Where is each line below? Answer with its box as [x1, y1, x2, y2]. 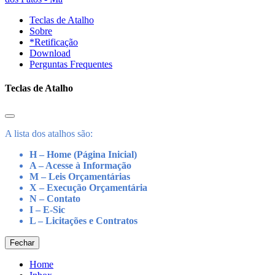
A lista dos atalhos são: [5, 128, 93, 139]
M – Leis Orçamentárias [29, 171, 130, 182]
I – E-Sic [29, 204, 65, 215]
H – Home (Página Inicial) [29, 149, 137, 160]
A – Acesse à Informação [29, 160, 131, 171]
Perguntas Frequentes [29, 59, 112, 70]
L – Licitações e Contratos [29, 215, 137, 226]
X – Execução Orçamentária [29, 182, 147, 193]
